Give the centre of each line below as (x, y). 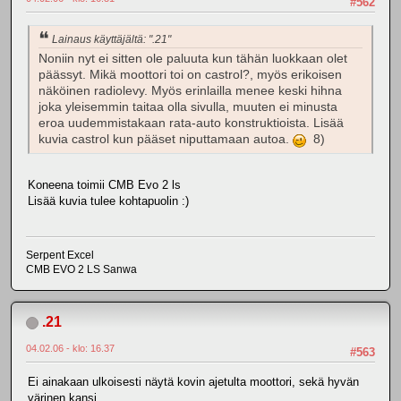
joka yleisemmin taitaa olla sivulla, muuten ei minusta (188, 107)
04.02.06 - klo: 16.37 (70, 348)
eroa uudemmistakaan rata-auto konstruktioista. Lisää (191, 124)
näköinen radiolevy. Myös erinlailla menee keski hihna (190, 91)
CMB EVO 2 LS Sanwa (81, 269)
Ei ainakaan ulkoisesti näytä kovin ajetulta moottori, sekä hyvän (193, 382)
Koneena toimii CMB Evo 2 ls (104, 185)
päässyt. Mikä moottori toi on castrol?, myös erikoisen (190, 75)
